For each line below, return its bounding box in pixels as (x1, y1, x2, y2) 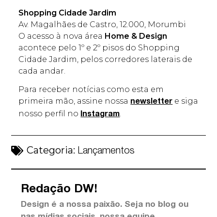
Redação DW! (21, 184, 98, 196)
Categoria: (27, 144, 78, 156)
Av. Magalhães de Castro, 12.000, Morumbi (18, 20, 186, 30)
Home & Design (103, 31, 168, 41)
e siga (172, 96, 199, 106)
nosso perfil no (18, 109, 81, 119)
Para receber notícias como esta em (18, 85, 164, 94)
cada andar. (18, 66, 66, 76)
